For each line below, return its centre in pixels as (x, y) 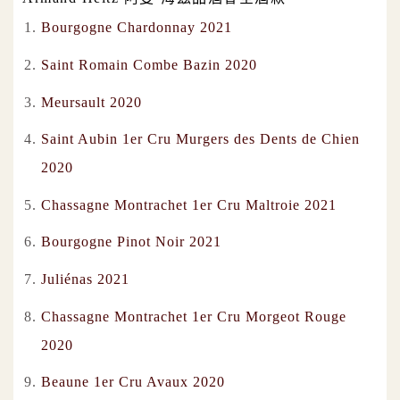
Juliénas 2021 (85, 279)
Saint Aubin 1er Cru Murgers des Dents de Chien (200, 139)
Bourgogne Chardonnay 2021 (136, 28)
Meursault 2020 (91, 102)
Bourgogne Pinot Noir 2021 (131, 242)
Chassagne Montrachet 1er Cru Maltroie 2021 (188, 204)
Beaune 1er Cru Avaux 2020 (133, 382)
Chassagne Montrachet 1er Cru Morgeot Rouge (193, 316)
